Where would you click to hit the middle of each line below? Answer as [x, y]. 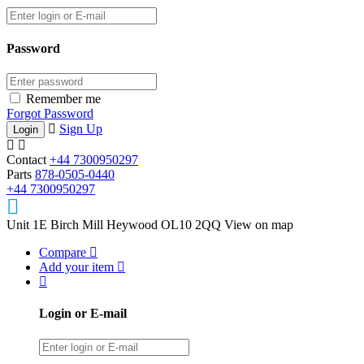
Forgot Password [50, 114]
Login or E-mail [83, 314]
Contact [28, 160]
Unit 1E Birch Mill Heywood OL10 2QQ [115, 225]
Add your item [78, 267]
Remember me [63, 99]
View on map [259, 225]
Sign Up [81, 129]
